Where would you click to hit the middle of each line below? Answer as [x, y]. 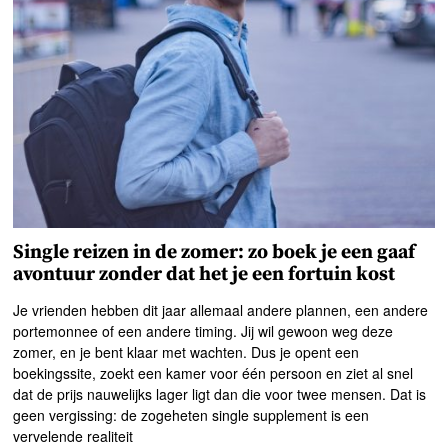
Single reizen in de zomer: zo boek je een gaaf [214, 253]
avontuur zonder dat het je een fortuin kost [204, 275]
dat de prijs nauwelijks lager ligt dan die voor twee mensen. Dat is [220, 394]
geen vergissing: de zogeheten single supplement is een [191, 415]
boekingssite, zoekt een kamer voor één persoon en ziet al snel [213, 373]
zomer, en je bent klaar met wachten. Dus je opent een [186, 352]
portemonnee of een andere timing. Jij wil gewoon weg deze [203, 331]
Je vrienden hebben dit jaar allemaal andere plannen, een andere [221, 310]
